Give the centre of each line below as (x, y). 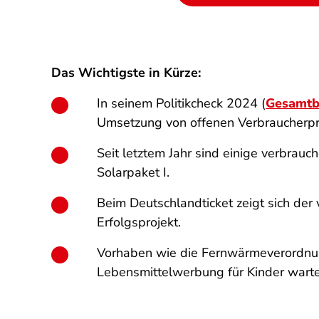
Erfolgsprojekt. (139, 222)
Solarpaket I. (133, 172)
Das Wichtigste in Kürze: (126, 73)
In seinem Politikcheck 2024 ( (181, 103)
